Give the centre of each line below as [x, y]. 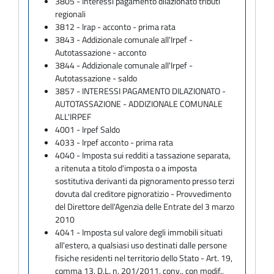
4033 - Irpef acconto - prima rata [114, 142]
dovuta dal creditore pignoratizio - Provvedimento [143, 193]
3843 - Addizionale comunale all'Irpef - [124, 39]
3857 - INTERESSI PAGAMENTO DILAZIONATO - [141, 91]
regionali [71, 13]
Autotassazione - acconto [101, 52]
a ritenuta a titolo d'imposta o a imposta [126, 168]
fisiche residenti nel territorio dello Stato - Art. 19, [144, 257]
